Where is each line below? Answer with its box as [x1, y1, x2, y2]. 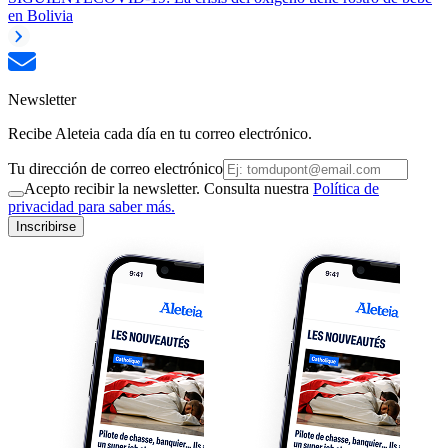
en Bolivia [8, 6, 73, 24]
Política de [313, 179, 379, 197]
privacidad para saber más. [8, 197, 175, 215]
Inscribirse [16, 218, 76, 234]
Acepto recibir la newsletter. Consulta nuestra [24, 179, 313, 197]
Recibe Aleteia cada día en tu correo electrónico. [8, 124, 312, 142]
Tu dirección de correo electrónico [8, 159, 223, 177]
